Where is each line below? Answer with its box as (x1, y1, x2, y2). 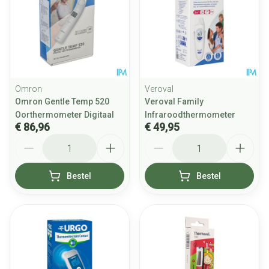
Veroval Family (145, 97, 204, 106)
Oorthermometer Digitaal (15, 110, 114, 119)
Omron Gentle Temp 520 (15, 97, 109, 106)
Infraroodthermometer (145, 110, 235, 119)
